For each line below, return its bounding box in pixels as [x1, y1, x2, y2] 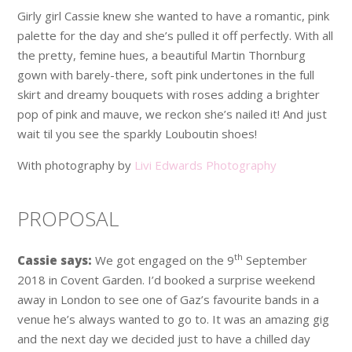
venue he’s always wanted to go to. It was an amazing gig [17, 310, 330, 327]
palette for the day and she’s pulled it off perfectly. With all [17, 27, 334, 43]
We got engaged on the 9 [92, 251, 235, 268]
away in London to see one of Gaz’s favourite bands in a [17, 291, 320, 307]
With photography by [17, 156, 135, 173]
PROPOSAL [17, 203, 119, 233]
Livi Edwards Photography [134, 156, 277, 173]
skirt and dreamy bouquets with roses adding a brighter [17, 86, 321, 102]
